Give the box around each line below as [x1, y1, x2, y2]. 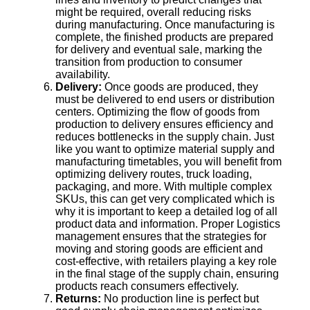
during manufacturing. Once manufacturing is [55, 18, 275, 30]
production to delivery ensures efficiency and [55, 118, 273, 130]
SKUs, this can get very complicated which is [55, 192, 275, 205]
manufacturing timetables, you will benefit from [55, 155, 282, 167]
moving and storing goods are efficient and [55, 242, 263, 255]
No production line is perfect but [104, 292, 259, 304]
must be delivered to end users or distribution [55, 93, 275, 105]
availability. [55, 68, 110, 80]
